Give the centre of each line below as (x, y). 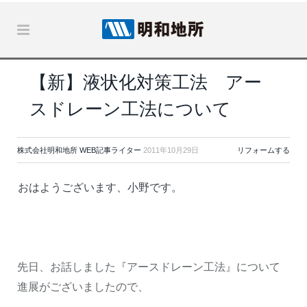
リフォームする (263, 150)
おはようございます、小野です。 (100, 187)
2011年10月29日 (171, 150)
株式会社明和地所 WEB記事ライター (79, 150)
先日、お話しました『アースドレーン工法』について (149, 267)
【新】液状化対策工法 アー (146, 82)
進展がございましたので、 (83, 286)
